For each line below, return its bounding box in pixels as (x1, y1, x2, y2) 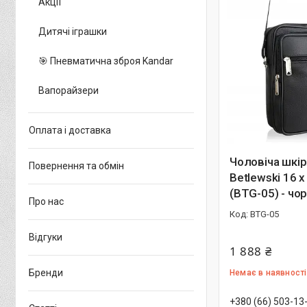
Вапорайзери (38, 84, 99, 96)
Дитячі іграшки (38, 25, 107, 37)
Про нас (29, 195, 64, 207)
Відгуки (29, 231, 62, 243)
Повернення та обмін (29, 160, 124, 171)
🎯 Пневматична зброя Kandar (38, 55, 173, 66)
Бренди (29, 267, 63, 278)
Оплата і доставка (29, 124, 111, 136)
